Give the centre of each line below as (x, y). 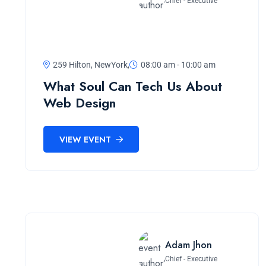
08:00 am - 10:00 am (178, 65)
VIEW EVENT (86, 139)
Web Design (80, 103)
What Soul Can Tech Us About (133, 86)
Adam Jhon (189, 245)
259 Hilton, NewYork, (91, 65)
